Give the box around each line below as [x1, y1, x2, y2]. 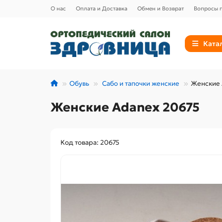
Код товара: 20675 [60, 138, 119, 147]
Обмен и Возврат [137, 5, 184, 12]
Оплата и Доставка [76, 5, 127, 12]
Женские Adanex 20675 [51, 99, 200, 115]
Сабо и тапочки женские [101, 79, 179, 88]
